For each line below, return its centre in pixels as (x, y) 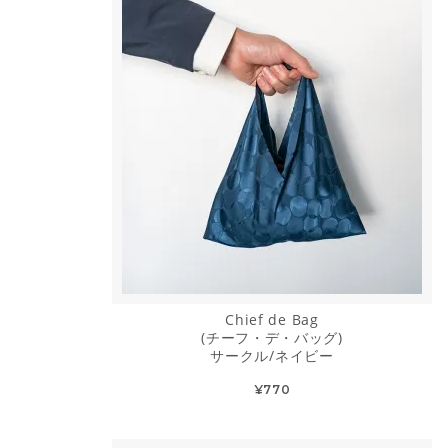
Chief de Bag (272, 320)
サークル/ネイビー (272, 356)
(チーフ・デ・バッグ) (272, 338)
